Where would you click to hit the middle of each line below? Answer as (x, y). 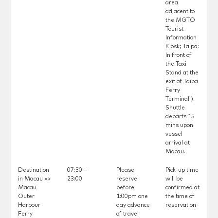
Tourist (174, 29)
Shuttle (175, 108)
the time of (180, 197)
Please (125, 171)
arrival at (177, 143)
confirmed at (182, 188)
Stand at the (182, 73)
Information (181, 38)
